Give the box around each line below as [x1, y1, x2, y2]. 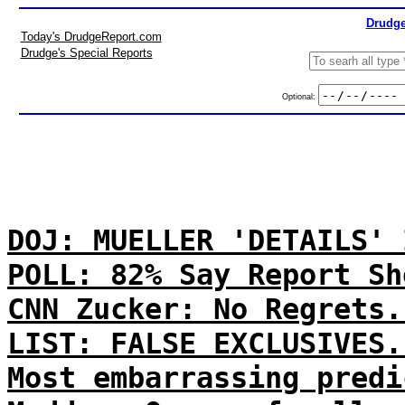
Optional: [281, 91, 318, 101]
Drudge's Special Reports [20, 46, 153, 60]
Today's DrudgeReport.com [20, 30, 162, 43]
